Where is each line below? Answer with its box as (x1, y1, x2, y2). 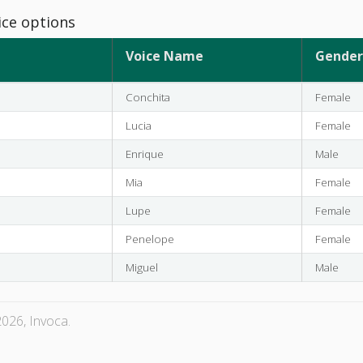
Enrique (125, 146, 164, 161)
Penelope (125, 231, 174, 246)
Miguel (125, 259, 158, 275)
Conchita (125, 89, 170, 105)
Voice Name (125, 46, 203, 65)
